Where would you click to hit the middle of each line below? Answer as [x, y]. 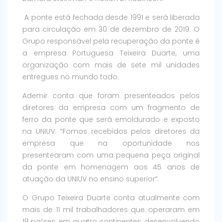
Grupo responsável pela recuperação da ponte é [111, 41]
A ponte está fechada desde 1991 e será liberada [111, 18]
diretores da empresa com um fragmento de [111, 108]
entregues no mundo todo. [71, 77]
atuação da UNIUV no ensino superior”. [91, 179]
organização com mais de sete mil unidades [111, 65]
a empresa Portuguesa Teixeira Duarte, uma [111, 53]
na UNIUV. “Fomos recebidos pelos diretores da [111, 132]
